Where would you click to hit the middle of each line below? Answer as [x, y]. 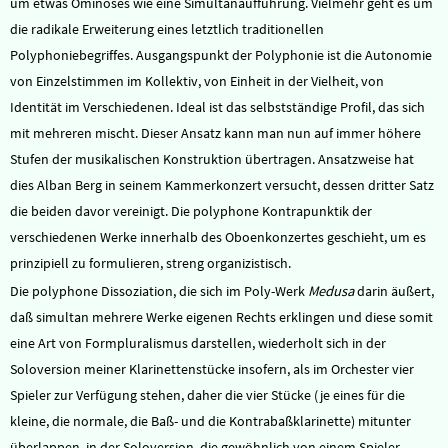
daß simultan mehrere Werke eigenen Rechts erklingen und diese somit [221, 317]
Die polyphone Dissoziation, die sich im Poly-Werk [159, 291]
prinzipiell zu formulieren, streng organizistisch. [150, 263]
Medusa [331, 291]
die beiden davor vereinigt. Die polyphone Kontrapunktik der [191, 211]
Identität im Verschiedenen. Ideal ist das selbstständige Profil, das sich [217, 107]
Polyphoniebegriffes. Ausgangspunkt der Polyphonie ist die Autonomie [221, 55]
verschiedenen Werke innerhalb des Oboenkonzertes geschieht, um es [218, 237]
